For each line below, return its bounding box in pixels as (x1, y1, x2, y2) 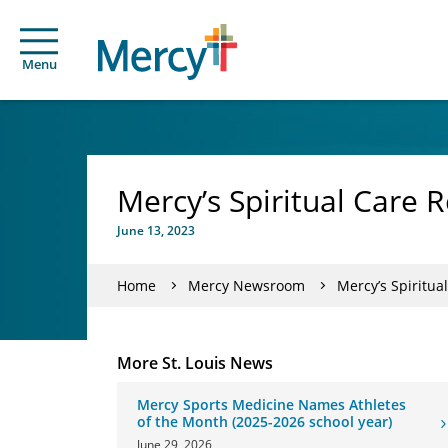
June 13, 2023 (117, 222, 195, 239)
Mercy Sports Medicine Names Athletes (137, 395, 406, 414)
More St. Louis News (117, 352, 273, 374)
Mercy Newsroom (188, 275, 305, 295)
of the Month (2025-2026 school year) (137, 412, 392, 431)
